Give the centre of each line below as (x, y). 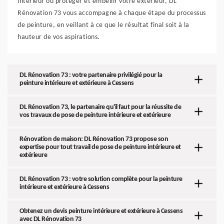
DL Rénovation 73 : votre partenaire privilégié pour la (91, 75)
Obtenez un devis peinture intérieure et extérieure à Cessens (101, 211)
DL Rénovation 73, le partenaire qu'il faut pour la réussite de (100, 107)
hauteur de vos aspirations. (59, 37)
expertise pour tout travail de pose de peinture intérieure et (100, 147)
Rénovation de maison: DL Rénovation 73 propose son (94, 139)
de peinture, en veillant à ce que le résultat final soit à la (103, 25)
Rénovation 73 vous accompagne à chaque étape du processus (112, 13)
